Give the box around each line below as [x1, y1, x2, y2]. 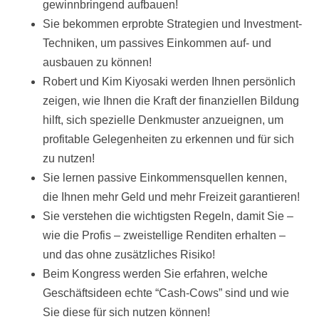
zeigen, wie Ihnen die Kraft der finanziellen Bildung [43, 95, 299, 108]
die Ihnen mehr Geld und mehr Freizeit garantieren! [43, 191, 300, 204]
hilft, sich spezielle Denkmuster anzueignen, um [43, 114, 283, 127]
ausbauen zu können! [43, 56, 152, 69]
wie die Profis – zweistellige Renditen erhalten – [43, 229, 286, 242]
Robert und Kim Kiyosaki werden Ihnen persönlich [43, 75, 296, 88]
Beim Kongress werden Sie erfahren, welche [43, 268, 268, 281]
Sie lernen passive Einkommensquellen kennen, [43, 172, 287, 184]
